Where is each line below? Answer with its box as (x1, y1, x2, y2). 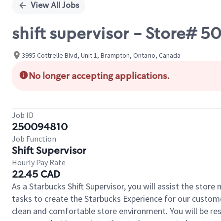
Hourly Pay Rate (12, 157, 66, 167)
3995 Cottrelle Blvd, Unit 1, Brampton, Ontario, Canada (22, 50, 181, 60)
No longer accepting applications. (29, 70, 170, 82)
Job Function (12, 134, 56, 144)
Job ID (12, 110, 34, 120)
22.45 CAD (12, 168, 60, 181)
